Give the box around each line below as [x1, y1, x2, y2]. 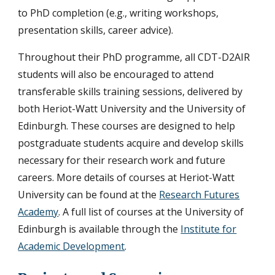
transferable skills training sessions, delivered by [18, 84, 243, 98]
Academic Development [18, 239, 125, 253]
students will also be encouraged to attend [18, 67, 214, 81]
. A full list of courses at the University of [58, 204, 244, 219]
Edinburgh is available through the [18, 222, 181, 236]
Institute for [180, 222, 237, 236]
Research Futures [159, 187, 240, 201]
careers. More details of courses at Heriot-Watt [18, 170, 235, 184]
